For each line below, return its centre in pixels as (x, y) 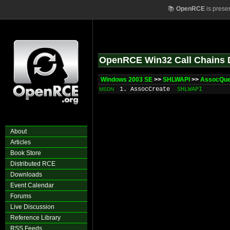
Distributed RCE (33, 164)
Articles (21, 142)
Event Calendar (32, 185)
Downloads (26, 175)
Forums (21, 196)
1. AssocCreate (145, 89)
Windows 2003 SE (127, 80)
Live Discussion (32, 207)
